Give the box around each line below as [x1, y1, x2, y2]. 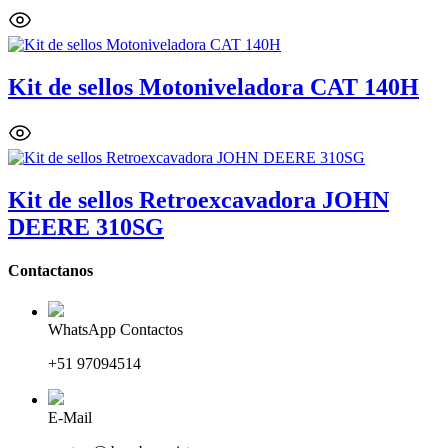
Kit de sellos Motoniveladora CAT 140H [8, 73, 419, 100]
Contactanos [8, 261, 93, 279]
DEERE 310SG [8, 213, 164, 240]
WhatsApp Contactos [48, 321, 183, 339]
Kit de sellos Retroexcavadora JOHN [8, 186, 389, 213]
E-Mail [48, 409, 92, 427]
